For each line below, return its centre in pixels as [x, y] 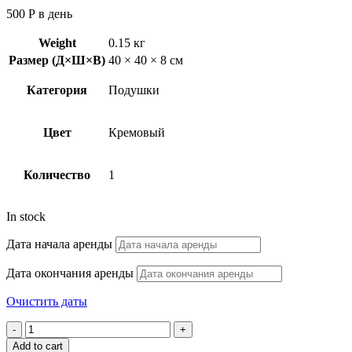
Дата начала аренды [59, 244]
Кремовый [137, 132]
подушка [48, 341]
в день [54, 13]
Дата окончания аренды [70, 273]
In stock [26, 216]
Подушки [134, 90]
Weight [57, 42]
